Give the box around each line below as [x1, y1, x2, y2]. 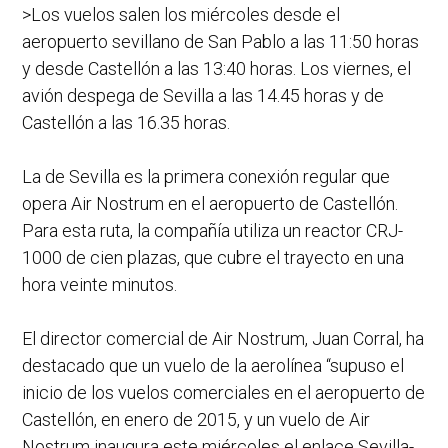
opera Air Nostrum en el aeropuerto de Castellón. [22, 193, 398, 215]
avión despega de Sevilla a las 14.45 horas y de [22, 85, 384, 107]
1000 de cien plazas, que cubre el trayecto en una [22, 247, 404, 269]
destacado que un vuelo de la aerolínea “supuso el [22, 355, 404, 377]
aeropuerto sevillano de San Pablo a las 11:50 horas [22, 31, 419, 53]
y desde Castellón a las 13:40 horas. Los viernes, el [22, 58, 411, 80]
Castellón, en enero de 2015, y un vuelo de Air [22, 409, 370, 431]
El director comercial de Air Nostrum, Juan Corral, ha [22, 328, 424, 350]
